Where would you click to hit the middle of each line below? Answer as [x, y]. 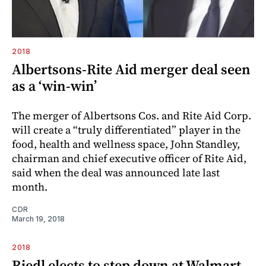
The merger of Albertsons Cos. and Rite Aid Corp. [132, 115]
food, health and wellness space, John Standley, [126, 144]
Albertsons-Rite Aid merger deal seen [131, 69]
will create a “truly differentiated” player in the [126, 129]
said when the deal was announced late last [116, 172]
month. [30, 186]
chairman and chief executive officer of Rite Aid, [129, 158]
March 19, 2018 [38, 218]
